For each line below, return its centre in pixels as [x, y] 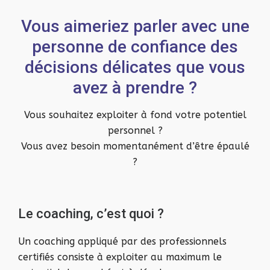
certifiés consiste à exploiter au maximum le [120, 257]
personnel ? [135, 130]
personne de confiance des [135, 47]
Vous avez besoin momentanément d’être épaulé [135, 146]
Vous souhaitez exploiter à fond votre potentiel [135, 115]
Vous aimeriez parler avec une [135, 26]
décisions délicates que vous [135, 67]
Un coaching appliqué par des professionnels [122, 241]
